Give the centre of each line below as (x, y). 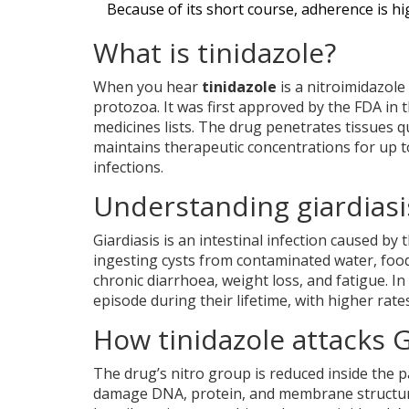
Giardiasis (126, 240)
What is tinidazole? (215, 52)
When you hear (147, 86)
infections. (128, 167)
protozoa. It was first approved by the (224, 106)
